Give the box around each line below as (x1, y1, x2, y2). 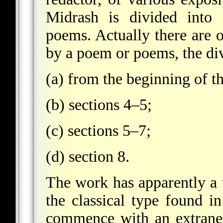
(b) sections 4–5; (46, 96, 152, 113)
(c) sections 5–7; (46, 121, 151, 139)
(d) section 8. (46, 147, 129, 165)
